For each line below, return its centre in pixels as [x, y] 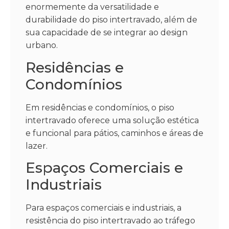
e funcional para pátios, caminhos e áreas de [114, 133]
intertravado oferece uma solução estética [112, 120]
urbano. [42, 45]
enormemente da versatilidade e [92, 7]
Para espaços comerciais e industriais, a [104, 208]
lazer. [37, 146]
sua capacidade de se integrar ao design [107, 33]
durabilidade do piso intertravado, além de [111, 20]
